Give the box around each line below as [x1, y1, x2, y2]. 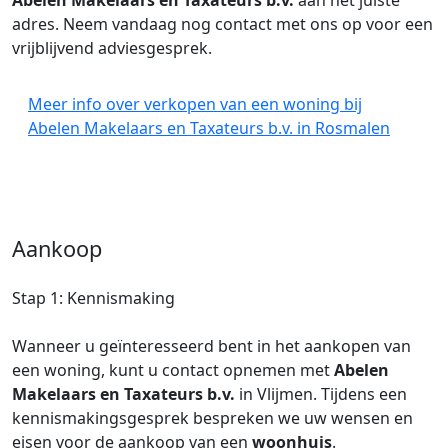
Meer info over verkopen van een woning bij [28, 93, 362, 115]
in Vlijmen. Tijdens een [235, 383, 407, 405]
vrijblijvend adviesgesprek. [12, 37, 212, 59]
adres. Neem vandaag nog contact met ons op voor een [12, 13, 433, 35]
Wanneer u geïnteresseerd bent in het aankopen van [12, 335, 411, 357]
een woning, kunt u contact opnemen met [12, 359, 334, 381]
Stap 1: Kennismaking [12, 287, 175, 309]
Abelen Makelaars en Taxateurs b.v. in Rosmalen [28, 117, 390, 139]
